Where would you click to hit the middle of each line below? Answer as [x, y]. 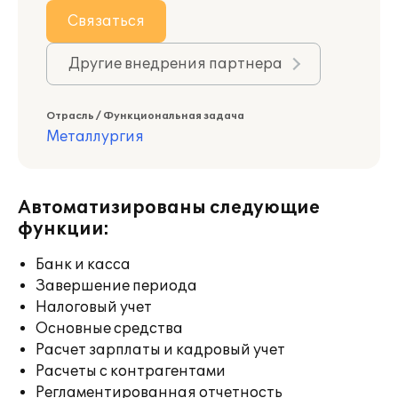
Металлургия [95, 137]
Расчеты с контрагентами [131, 371]
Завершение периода [116, 286]
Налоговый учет [94, 307]
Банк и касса [83, 265]
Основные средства [109, 329]
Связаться [106, 21]
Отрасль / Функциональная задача [145, 116]
